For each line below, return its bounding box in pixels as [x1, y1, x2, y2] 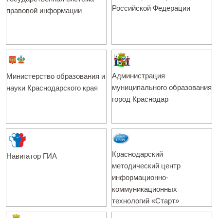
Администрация [112, 72, 165, 80]
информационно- [112, 173, 168, 182]
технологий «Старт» [112, 197, 179, 205]
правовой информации [6, 6, 82, 15]
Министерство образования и [6, 72, 105, 80]
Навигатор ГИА [6, 152, 57, 160]
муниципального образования [112, 83, 212, 91]
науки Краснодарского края [6, 84, 98, 92]
